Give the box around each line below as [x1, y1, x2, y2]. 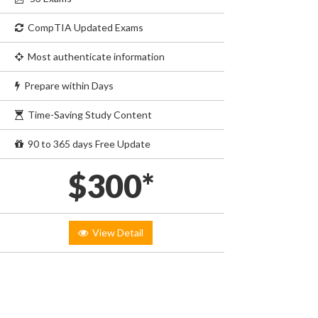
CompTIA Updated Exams [23, 21, 143, 33]
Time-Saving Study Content [23, 109, 152, 121]
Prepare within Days [20, 79, 114, 92]
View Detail [88, 226, 143, 238]
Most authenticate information [23, 50, 165, 62]
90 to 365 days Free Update [23, 138, 150, 150]
